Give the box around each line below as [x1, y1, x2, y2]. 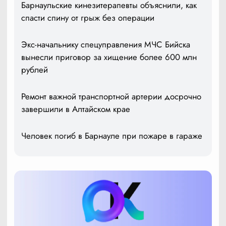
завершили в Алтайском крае [21, 103, 130, 116]
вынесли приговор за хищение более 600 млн [21, 51, 197, 64]
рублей [21, 64, 48, 76]
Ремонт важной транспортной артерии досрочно [21, 90, 201, 103]
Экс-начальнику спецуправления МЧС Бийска [21, 38, 190, 51]
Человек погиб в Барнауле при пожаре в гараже [21, 130, 202, 142]
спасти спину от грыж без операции [21, 12, 154, 24]
